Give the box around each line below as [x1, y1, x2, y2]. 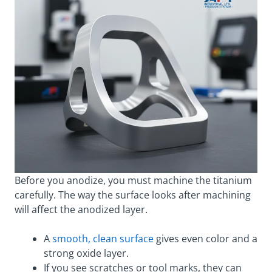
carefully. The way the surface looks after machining [15, 188, 251, 202]
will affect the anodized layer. [15, 202, 148, 216]
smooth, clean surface [52, 231, 154, 245]
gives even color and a [154, 231, 257, 245]
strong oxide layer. [44, 246, 129, 260]
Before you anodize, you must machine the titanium [15, 173, 252, 187]
